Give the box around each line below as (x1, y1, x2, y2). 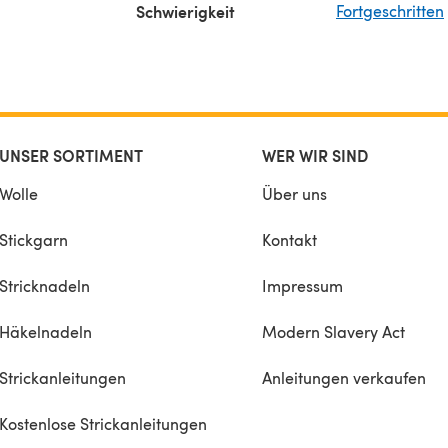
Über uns (262, 182, 327, 204)
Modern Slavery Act (262, 320, 405, 342)
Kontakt (262, 228, 317, 250)
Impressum (262, 274, 343, 296)
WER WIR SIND (262, 143, 368, 167)
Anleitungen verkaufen (262, 366, 426, 388)
